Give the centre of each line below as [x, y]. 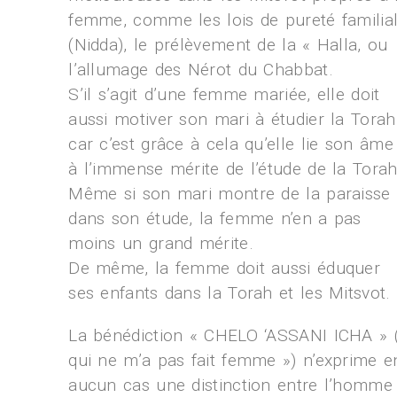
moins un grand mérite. [161, 243]
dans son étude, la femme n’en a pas [215, 218]
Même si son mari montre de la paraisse [230, 194]
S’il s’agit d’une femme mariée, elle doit [224, 94]
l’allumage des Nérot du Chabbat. [201, 70]
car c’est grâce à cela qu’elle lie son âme [231, 144]
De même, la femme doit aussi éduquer [224, 268]
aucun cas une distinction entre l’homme [230, 385]
